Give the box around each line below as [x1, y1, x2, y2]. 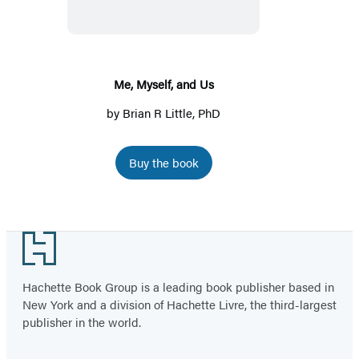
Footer [6, 231, 63, 254]
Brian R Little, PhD [123, 103, 220, 121]
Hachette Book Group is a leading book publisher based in [22, 277, 334, 295]
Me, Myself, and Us [113, 75, 214, 92]
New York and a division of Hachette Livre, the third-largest [22, 295, 337, 313]
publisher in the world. [22, 313, 141, 330]
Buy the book [128, 153, 199, 171]
